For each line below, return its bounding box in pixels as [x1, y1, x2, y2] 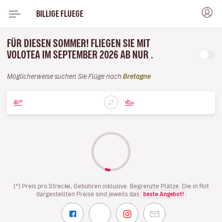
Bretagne [123, 73, 151, 80]
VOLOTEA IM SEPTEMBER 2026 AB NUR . [7, 50, 155, 60]
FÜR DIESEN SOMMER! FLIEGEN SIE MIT [7, 38, 150, 49]
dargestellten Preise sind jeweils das [36, 191, 141, 197]
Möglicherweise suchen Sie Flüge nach [7, 73, 123, 80]
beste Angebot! [143, 191, 184, 197]
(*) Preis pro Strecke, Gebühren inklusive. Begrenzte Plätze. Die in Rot [13, 183, 209, 189]
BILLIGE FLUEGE [36, 9, 83, 18]
